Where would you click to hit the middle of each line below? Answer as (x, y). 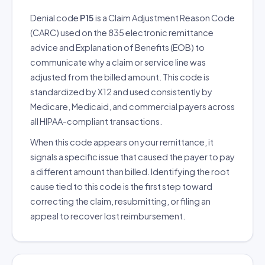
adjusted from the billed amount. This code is (120, 77)
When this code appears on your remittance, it (122, 142)
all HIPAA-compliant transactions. (96, 121)
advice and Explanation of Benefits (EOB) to (117, 47)
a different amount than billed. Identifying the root (130, 172)
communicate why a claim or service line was (118, 62)
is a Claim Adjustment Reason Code (164, 18)
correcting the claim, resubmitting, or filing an (120, 201)
